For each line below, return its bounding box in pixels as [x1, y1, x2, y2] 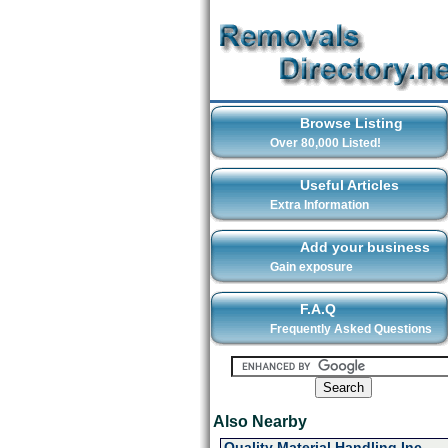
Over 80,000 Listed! [269, 136, 381, 150]
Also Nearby [212, 413, 307, 430]
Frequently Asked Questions [269, 322, 432, 336]
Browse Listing [299, 115, 403, 131]
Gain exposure [269, 260, 353, 274]
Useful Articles [299, 177, 399, 193]
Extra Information [269, 198, 369, 212]
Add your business [299, 239, 430, 255]
